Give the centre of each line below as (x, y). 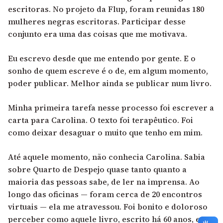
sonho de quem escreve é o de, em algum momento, (108, 70)
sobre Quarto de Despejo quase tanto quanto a (97, 169)
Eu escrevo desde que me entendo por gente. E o (102, 58)
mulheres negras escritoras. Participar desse (97, 21)
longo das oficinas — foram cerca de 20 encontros (105, 194)
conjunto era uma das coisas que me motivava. (98, 34)
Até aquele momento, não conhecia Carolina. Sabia (107, 157)
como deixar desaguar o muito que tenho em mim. (105, 132)
